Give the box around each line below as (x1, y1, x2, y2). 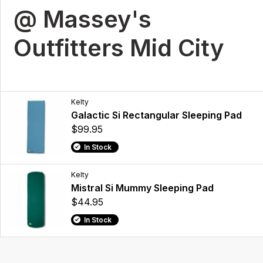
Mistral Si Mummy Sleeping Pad (71, 181, 214, 194)
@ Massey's (14, 5, 151, 34)
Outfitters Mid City (14, 33, 224, 63)
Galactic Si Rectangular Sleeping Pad (71, 109, 242, 121)
